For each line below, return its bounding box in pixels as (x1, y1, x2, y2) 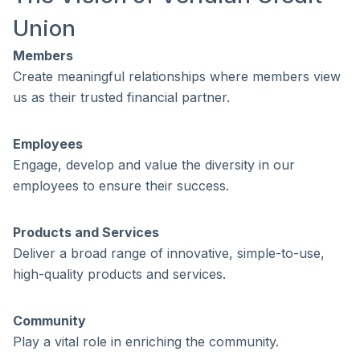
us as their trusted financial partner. (13, 89, 230, 105)
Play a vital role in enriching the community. (13, 333, 279, 350)
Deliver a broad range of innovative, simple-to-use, (13, 245, 325, 261)
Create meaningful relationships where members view (13, 68, 341, 84)
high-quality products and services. (13, 266, 226, 282)
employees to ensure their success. (13, 178, 229, 194)
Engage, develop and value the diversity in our (13, 157, 295, 173)
